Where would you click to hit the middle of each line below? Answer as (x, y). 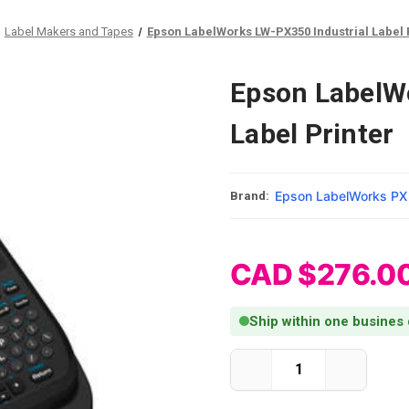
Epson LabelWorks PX (341, 195)
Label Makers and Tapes (68, 31)
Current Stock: (272, 357)
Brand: (250, 195)
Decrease (278, 376)
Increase (370, 376)
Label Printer (312, 134)
